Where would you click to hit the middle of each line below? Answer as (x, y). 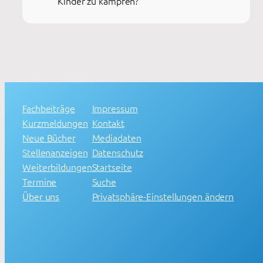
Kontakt (108, 122)
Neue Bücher (49, 137)
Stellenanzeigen (55, 152)
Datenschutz (117, 152)
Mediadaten (117, 137)
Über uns (41, 196)
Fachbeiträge (49, 108)
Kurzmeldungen (55, 122)
